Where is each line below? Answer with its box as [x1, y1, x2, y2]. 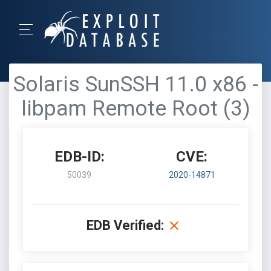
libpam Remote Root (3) [21, 96, 250, 121]
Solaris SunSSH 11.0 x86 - [13, 72, 258, 97]
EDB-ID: [54, 148, 105, 165]
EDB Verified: [87, 218, 164, 233]
